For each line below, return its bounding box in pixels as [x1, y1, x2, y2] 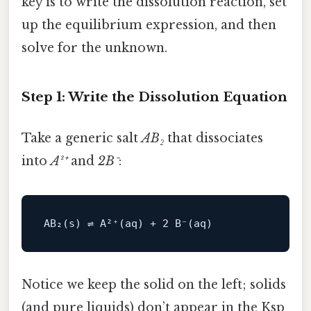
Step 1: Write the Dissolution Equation [22, 88, 287, 105]
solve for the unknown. [22, 40, 167, 56]
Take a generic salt [22, 131, 142, 146]
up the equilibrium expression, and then [22, 17, 276, 33]
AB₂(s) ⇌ [43, 217, 100, 230]
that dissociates [164, 131, 263, 146]
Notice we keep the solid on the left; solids [22, 277, 286, 293]
